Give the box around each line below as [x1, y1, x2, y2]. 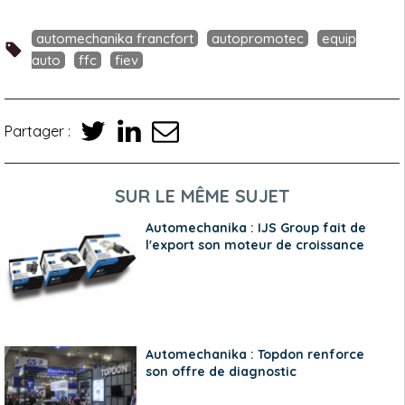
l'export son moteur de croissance [145, 237, 364, 254]
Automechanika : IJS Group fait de [145, 220, 366, 237]
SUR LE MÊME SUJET [114, 184, 290, 208]
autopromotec [212, 30, 304, 48]
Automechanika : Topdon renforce [145, 345, 364, 363]
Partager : [5, 121, 71, 140]
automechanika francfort [36, 30, 193, 48]
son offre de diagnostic [145, 363, 297, 380]
